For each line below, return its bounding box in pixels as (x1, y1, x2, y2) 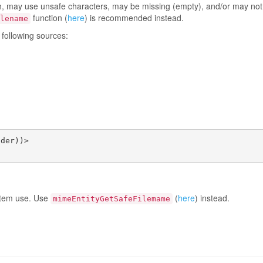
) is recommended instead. (85, 12, 184, 23)
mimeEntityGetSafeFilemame (53, 194, 170, 203)
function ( (31, 12, 68, 23)
